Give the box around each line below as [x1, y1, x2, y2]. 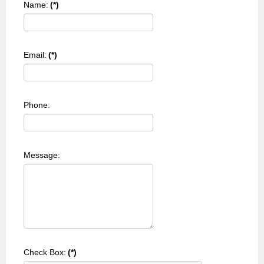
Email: [24, 50, 47, 60]
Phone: [24, 100, 50, 110]
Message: [24, 150, 60, 160]
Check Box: [24, 247, 66, 258]
